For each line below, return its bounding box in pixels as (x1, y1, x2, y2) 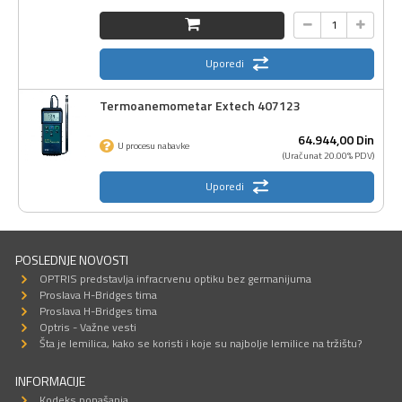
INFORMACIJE (15, 371, 85, 390)
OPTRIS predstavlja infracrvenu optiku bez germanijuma (39, 269, 311, 287)
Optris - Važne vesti (39, 318, 136, 336)
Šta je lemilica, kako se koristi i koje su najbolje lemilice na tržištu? (39, 334, 362, 352)
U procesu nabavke (118, 138, 189, 153)
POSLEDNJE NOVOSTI (15, 249, 128, 269)
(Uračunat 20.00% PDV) (283, 147, 374, 162)
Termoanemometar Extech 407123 (100, 95, 301, 115)
